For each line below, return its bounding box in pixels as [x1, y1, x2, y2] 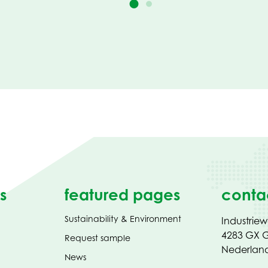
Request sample [64, 233, 130, 243]
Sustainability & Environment [64, 214, 181, 224]
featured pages [64, 185, 180, 205]
